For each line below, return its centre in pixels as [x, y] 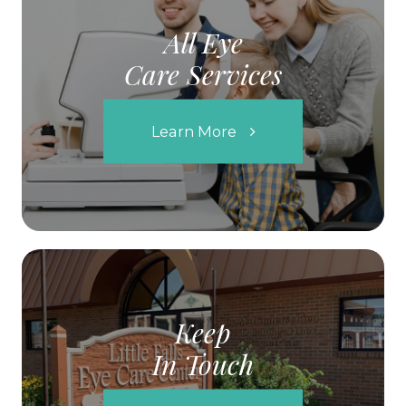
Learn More [193, 131]
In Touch [203, 364]
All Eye [203, 42]
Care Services [203, 74]
